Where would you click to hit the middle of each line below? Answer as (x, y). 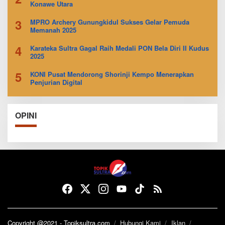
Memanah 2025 (53, 30)
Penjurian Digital (56, 82)
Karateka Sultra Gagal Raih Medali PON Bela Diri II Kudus (120, 48)
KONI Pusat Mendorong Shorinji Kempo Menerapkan (112, 74)
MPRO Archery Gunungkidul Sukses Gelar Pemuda (110, 22)
